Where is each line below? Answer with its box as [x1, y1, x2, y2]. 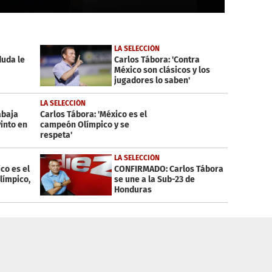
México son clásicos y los [114, 65, 210, 76]
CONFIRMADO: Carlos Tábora [114, 164, 223, 175]
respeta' [39, 130, 72, 141]
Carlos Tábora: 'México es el [39, 109, 147, 120]
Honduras [114, 185, 152, 195]
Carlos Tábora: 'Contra [114, 55, 200, 66]
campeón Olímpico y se [39, 120, 129, 131]
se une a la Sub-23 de [114, 174, 195, 185]
